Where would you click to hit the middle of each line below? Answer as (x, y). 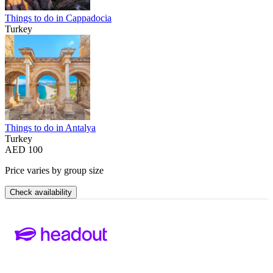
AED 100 (24, 150)
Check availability (41, 193)
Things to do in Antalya (50, 128)
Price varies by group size (54, 171)
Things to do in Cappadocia (58, 18)
